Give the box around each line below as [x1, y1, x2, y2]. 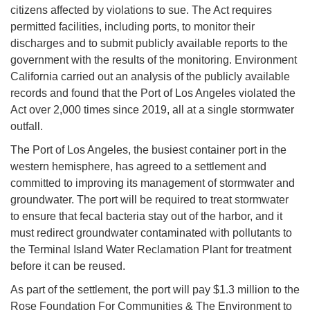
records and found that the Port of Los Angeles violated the [10, 87, 295, 100]
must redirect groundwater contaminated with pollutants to [10, 227, 292, 239]
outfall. [10, 120, 48, 133]
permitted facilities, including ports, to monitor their [10, 21, 255, 33]
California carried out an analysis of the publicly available [10, 71, 290, 83]
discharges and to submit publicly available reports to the [10, 37, 288, 50]
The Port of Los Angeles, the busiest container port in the [10, 144, 286, 156]
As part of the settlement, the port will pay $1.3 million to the [10, 284, 300, 296]
